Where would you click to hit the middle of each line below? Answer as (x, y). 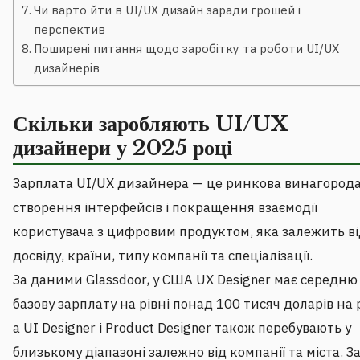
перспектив (70, 29)
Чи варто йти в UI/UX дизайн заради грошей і (168, 10)
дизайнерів (67, 68)
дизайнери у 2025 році (123, 148)
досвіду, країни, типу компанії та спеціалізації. (163, 256)
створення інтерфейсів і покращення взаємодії (165, 208)
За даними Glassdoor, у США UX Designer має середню (185, 280)
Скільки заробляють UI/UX (151, 124)
